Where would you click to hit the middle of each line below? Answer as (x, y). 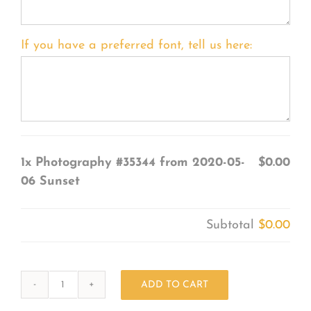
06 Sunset (50, 181)
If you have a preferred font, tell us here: (136, 45)
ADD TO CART (174, 285)
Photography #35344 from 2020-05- (140, 162)
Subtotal (233, 225)
